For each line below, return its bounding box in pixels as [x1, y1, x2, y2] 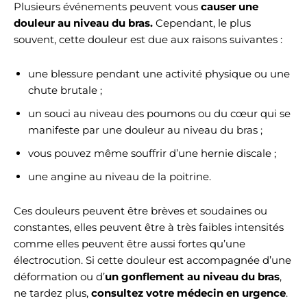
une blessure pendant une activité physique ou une [28, 67, 290, 80]
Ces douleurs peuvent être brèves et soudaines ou [14, 204, 267, 217]
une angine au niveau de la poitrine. [28, 170, 211, 183]
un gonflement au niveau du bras [105, 270, 280, 283]
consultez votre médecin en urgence [88, 286, 286, 299]
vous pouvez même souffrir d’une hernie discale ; [28, 147, 276, 160]
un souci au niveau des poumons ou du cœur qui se [28, 107, 291, 120]
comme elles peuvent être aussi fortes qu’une [14, 237, 245, 250]
